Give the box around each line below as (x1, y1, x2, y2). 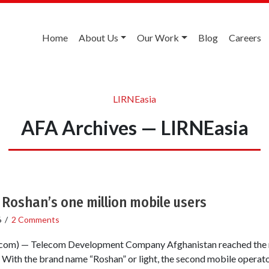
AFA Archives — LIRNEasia (20, 115, 249, 139)
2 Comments (11, 214, 59, 225)
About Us (78, 32, 118, 43)
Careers (229, 32, 261, 43)
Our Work (137, 32, 180, 43)
